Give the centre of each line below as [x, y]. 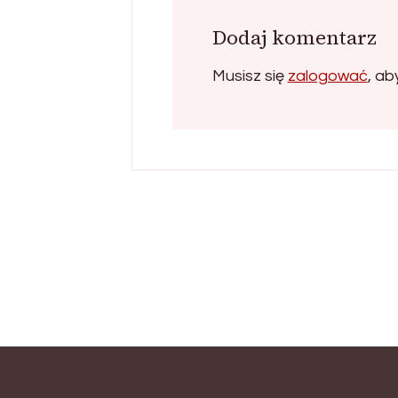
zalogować [327, 76]
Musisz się [250, 76]
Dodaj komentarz [294, 37]
